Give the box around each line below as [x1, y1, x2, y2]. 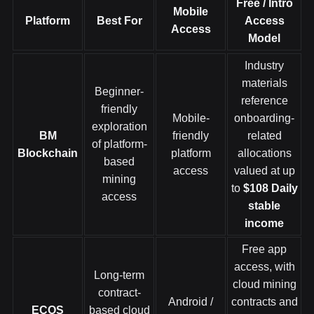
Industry [245, 60, 284, 71]
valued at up [233, 165, 295, 177]
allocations [237, 147, 292, 159]
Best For [96, 15, 142, 27]
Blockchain [18, 147, 78, 159]
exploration [91, 121, 147, 132]
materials [241, 77, 287, 89]
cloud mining [232, 278, 296, 290]
